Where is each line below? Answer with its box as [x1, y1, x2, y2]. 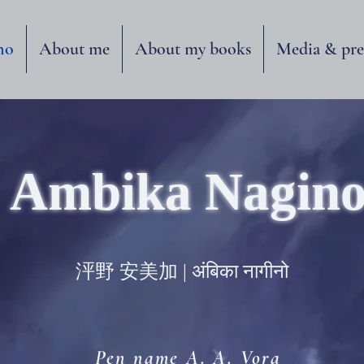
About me [39, 38, 110, 59]
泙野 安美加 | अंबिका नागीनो [76, 261, 288, 282]
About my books [135, 38, 251, 59]
